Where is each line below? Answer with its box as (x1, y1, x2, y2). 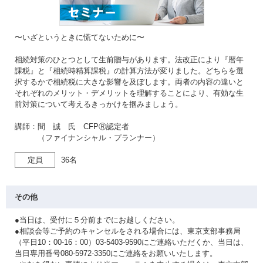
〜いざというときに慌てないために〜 (15, 33, 144, 42)
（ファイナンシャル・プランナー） (15, 133, 160, 142)
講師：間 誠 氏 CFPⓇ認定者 (15, 122, 129, 131)
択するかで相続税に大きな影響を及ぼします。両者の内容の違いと (15, 77, 244, 86)
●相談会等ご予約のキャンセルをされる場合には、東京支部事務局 (15, 227, 241, 235)
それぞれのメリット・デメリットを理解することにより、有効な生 (15, 89, 244, 97)
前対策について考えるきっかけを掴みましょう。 (15, 100, 183, 109)
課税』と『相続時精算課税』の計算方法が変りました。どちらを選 (15, 66, 244, 75)
